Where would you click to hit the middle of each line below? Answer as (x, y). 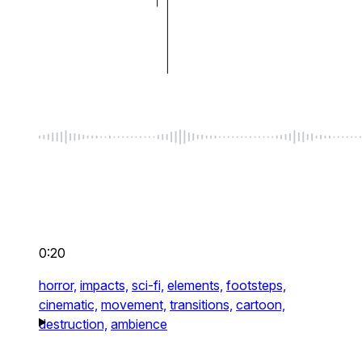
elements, (195, 286)
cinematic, (68, 305)
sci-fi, (148, 286)
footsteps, (256, 286)
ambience (139, 324)
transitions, (201, 305)
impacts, (104, 286)
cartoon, (261, 305)
